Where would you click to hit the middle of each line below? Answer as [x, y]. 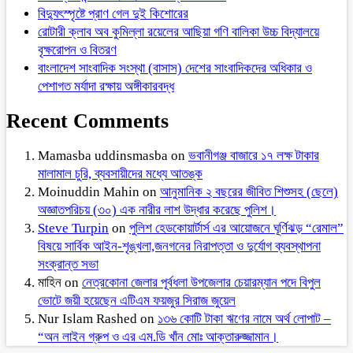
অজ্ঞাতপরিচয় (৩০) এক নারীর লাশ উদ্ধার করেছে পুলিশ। [157, 210]
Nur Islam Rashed [87, 319]
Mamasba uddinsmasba [103, 156]
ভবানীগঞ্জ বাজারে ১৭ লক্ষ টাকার [254, 156]
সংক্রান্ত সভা [68, 265]
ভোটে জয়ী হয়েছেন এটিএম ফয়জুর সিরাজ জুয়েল [137, 301]
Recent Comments [87, 121]
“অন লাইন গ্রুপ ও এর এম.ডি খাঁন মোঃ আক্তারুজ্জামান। [158, 337]
